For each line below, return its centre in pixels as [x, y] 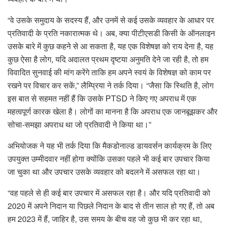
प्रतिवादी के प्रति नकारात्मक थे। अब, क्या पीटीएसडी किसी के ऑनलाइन [111, 33]
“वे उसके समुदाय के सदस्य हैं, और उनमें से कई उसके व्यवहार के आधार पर [111, 20]
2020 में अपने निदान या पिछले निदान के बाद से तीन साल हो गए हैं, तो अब [111, 206]
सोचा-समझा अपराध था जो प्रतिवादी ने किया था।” [79, 125]
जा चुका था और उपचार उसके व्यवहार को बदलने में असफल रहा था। [104, 172]
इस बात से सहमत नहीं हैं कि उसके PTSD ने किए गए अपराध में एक [102, 98]
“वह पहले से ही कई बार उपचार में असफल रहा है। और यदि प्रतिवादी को [109, 193]
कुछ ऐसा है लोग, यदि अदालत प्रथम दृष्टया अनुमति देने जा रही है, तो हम [108, 59]
